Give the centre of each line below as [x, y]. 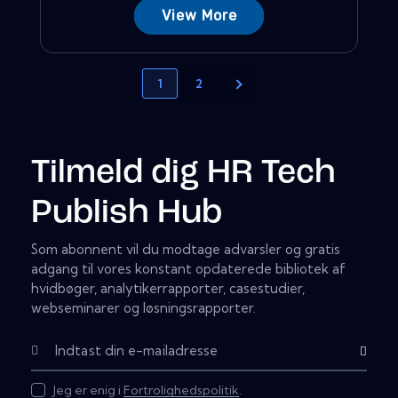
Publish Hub [127, 213]
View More [199, 15]
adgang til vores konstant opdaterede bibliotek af [188, 269]
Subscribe [368, 352]
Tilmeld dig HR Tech [183, 173]
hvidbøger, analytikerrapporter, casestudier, [168, 289]
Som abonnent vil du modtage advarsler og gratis [186, 250]
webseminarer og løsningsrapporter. [143, 308]
